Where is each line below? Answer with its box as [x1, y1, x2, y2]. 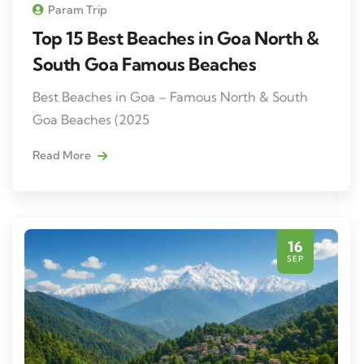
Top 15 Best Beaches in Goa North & [32, 26, 319, 50]
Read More [32, 147, 93, 162]
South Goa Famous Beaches [32, 52, 257, 76]
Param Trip [48, 2, 107, 17]
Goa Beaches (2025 [32, 110, 149, 128]
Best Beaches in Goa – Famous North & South [32, 88, 308, 105]
